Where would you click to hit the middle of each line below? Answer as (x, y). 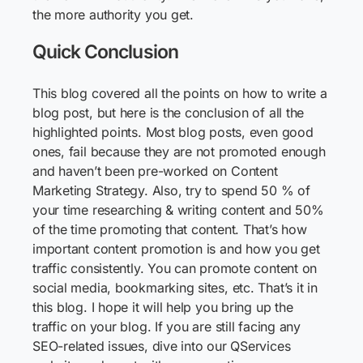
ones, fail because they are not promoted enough (179, 152)
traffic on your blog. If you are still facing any (167, 327)
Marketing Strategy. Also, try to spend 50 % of (171, 190)
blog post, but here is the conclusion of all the (169, 113)
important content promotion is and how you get (176, 249)
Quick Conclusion (105, 52)
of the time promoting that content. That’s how (170, 229)
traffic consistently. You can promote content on (175, 268)
